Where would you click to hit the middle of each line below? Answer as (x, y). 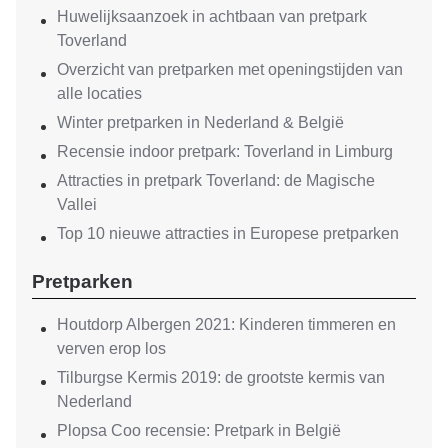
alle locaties (99, 93)
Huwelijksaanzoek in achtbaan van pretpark (212, 16)
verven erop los (111, 349)
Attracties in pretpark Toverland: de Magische (216, 180)
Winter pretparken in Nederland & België (200, 122)
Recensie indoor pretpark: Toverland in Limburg (225, 151)
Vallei (77, 204)
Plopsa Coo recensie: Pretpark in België (199, 431)
